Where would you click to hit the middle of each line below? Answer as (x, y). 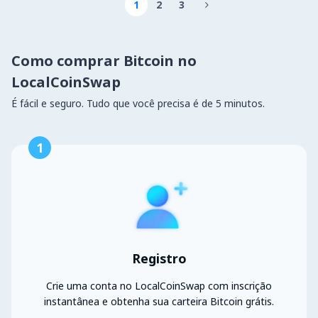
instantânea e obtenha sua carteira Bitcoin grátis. (159, 302)
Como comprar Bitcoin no (104, 61)
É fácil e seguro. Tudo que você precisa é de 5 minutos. (138, 103)
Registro (159, 259)
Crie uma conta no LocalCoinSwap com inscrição (159, 286)
